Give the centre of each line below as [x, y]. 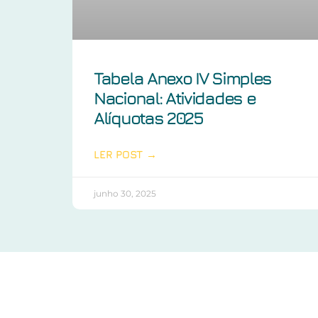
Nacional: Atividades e [175, 98]
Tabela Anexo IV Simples [183, 78]
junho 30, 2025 [125, 193]
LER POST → [125, 154]
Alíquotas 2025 [148, 117]
